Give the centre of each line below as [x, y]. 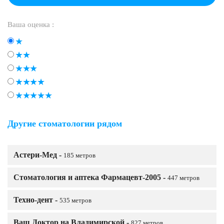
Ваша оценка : [31, 24]
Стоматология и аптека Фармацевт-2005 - [90, 177]
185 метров [79, 155]
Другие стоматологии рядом [65, 123]
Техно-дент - [36, 200]
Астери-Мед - [38, 155]
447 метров [183, 178]
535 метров [75, 200]
